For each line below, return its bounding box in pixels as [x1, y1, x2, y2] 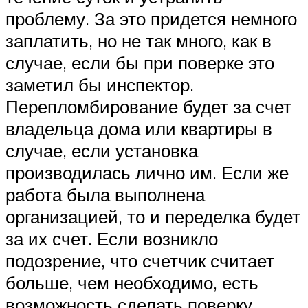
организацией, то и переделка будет [5, 205, 300, 228]
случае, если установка [5, 139, 198, 162]
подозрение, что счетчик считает [5, 249, 274, 272]
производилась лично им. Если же [5, 161, 289, 184]
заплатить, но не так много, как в [5, 29, 272, 52]
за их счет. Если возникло [5, 227, 218, 250]
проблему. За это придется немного [5, 7, 297, 30]
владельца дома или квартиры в [5, 117, 272, 140]
